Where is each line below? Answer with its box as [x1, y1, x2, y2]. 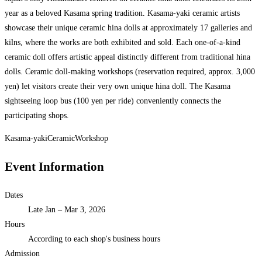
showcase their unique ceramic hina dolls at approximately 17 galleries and [5, 23, 252, 33]
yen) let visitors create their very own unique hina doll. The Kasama [5, 82, 230, 91]
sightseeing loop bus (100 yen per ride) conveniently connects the [5, 96, 221, 106]
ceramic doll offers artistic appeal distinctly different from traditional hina [5, 53, 250, 62]
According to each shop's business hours [28, 235, 160, 244]
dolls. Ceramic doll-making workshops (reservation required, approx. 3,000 [5, 67, 255, 77]
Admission [5, 249, 40, 258]
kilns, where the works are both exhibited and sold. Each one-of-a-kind [5, 38, 240, 47]
